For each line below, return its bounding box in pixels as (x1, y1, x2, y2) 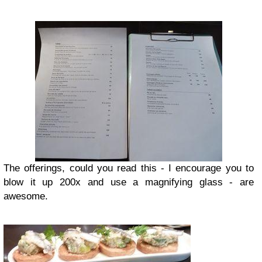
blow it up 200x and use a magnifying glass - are (4, 177, 254, 188)
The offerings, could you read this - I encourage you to (4, 163, 254, 174)
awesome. (4, 191, 48, 202)
